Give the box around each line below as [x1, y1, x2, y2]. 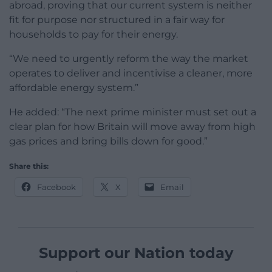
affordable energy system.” [9, 82, 138, 94]
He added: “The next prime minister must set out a [9, 106, 256, 118]
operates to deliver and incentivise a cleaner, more [9, 67, 253, 80]
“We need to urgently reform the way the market [9, 53, 248, 65]
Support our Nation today [39, 244, 233, 262]
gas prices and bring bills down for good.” [9, 135, 208, 148]
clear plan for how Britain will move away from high [9, 121, 256, 133]
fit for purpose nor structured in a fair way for [9, 14, 225, 26]
